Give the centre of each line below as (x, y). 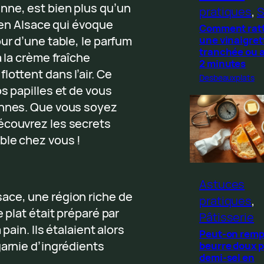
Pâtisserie (227, 217)
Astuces (222, 184)
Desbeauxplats (227, 77)
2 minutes (223, 63)
